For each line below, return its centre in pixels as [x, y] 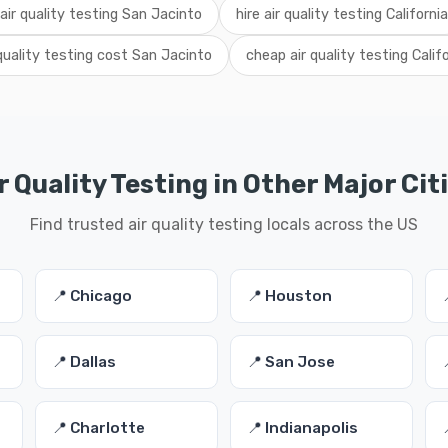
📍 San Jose [290, 362]
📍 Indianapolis [302, 428]
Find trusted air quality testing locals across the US [224, 224]
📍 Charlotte [98, 428]
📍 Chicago [91, 296]
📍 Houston [289, 296]
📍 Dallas [83, 362]
